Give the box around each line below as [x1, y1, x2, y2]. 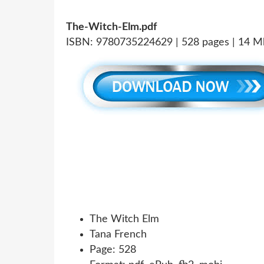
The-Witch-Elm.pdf [66, 21, 157, 32]
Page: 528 [90, 244, 136, 255]
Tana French [90, 229, 147, 240]
